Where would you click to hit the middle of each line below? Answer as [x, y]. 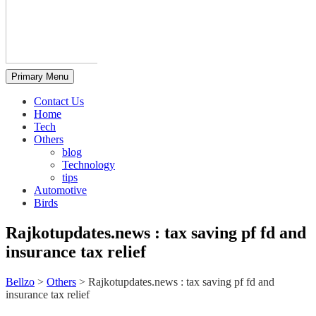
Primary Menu [40, 77]
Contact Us [59, 101]
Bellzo [20, 281]
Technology [89, 165]
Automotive [60, 190]
